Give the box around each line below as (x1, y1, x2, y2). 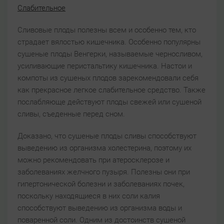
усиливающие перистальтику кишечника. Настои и (17, 61, 192, 71)
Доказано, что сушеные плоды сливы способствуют (17, 131, 196, 141)
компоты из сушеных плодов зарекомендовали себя (17, 73, 198, 83)
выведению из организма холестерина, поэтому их (17, 143, 191, 153)
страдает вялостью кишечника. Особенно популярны (17, 37, 200, 47)
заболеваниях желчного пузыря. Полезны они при (17, 167, 190, 177)
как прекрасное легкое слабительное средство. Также (17, 85, 205, 95)
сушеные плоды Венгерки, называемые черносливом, (17, 49, 202, 59)
